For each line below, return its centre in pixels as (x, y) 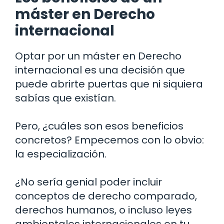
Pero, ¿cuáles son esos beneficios (99, 126)
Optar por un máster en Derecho (98, 56)
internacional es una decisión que (100, 70)
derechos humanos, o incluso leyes (103, 210)
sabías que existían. (65, 98)
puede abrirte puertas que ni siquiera (109, 84)
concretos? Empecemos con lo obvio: (109, 140)
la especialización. (61, 154)
